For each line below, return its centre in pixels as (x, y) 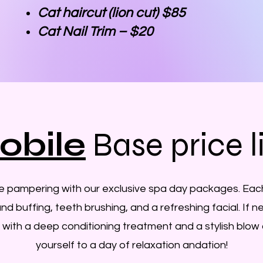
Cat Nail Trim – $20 (95, 31)
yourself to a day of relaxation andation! (131, 245)
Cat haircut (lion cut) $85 (112, 13)
